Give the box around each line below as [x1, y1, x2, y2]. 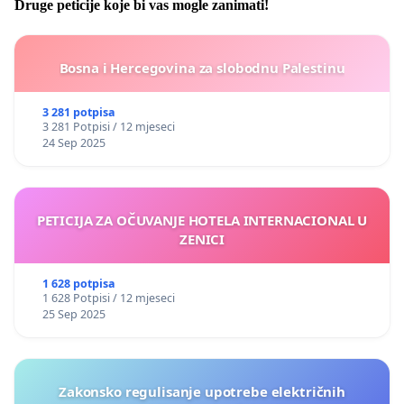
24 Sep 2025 [41, 135, 106, 151]
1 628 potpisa [41, 276, 115, 292]
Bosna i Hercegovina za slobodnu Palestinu [59, 59, 345, 78]
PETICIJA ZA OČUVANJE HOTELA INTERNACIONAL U [36, 211, 368, 230]
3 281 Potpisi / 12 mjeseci [41, 119, 175, 135]
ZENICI [179, 230, 225, 249]
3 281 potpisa [41, 105, 115, 121]
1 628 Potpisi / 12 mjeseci [41, 290, 175, 307]
